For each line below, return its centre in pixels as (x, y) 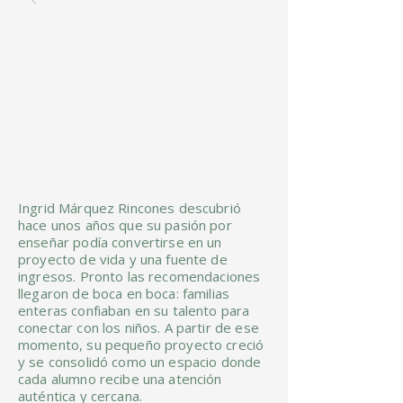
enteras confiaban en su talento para (134, 310)
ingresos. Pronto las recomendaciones (139, 276)
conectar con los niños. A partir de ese (139, 327)
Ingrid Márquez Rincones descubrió (130, 208)
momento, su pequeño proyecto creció (141, 345)
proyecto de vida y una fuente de (123, 259)
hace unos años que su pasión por (125, 225)
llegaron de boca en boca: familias (124, 293)
